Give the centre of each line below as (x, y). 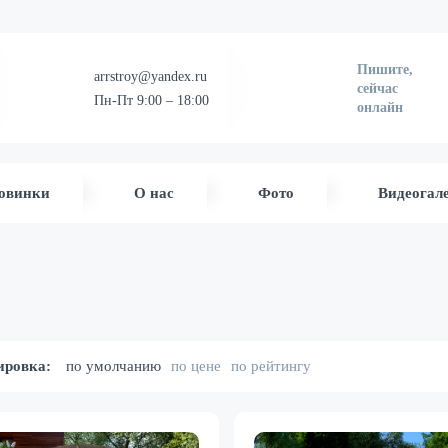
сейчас (378, 88)
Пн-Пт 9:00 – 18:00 (151, 100)
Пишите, (385, 69)
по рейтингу (270, 366)
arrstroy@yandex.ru (150, 76)
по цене (195, 366)
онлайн (380, 107)
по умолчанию (113, 366)
